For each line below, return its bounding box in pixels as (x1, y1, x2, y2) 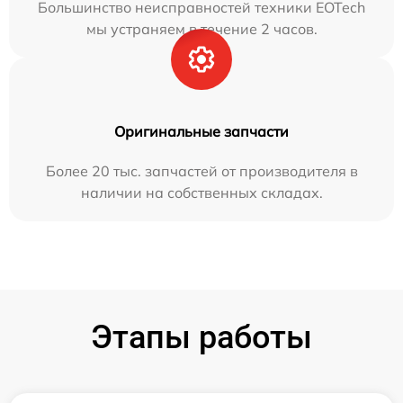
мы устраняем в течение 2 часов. (85, 20, 318, 38)
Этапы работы (91, 318, 312, 356)
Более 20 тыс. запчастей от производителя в (45, 162, 358, 180)
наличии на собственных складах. (80, 184, 323, 201)
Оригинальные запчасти (114, 122, 289, 140)
